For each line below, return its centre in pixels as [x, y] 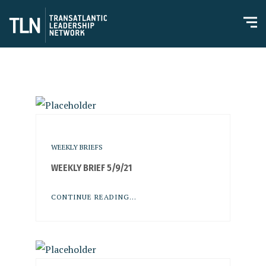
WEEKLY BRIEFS [77, 147]
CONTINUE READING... [94, 197]
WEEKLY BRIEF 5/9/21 [91, 168]
